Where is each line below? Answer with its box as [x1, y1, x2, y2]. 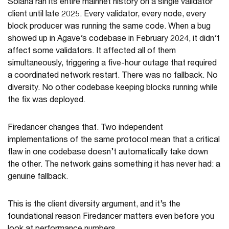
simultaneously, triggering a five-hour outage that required [8, 60, 217, 68]
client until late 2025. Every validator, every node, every [8, 11, 206, 19]
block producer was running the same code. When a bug [8, 23, 211, 32]
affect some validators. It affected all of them [8, 48, 176, 56]
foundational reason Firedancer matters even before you [8, 213, 214, 222]
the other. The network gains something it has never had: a [8, 161, 220, 170]
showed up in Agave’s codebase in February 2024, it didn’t [8, 35, 220, 44]
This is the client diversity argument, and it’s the [8, 201, 180, 210]
